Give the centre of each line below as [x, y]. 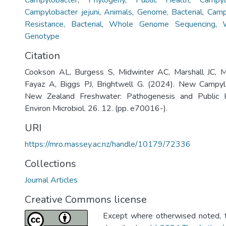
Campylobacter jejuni [62, 12]
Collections [50, 164]
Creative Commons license [86, 200]
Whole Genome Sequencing [162, 24]
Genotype [42, 36]
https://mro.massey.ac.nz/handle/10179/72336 [108, 144]
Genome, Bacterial [170, 12]
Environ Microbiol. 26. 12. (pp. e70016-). [96, 108]
